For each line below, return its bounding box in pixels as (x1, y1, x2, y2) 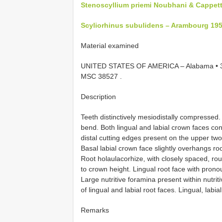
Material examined (81, 41, 139, 50)
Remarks (81, 206, 109, 214)
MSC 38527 (81, 72, 120, 80)
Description (81, 92, 116, 101)
